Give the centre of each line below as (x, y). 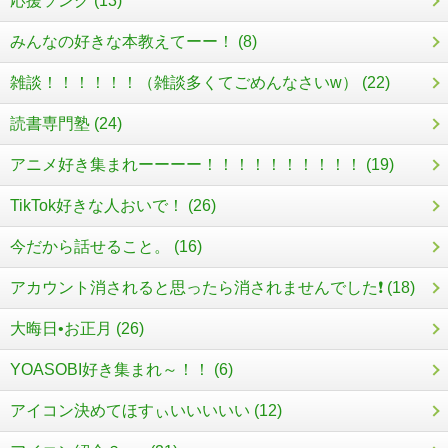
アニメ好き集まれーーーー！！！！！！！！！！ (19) (202, 165)
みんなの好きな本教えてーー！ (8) (133, 42)
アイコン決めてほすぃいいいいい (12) (146, 411)
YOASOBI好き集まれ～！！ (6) (121, 370)
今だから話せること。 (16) (106, 247)
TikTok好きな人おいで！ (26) (113, 206)
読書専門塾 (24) (66, 124)
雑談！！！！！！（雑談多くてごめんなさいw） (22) (200, 83)
